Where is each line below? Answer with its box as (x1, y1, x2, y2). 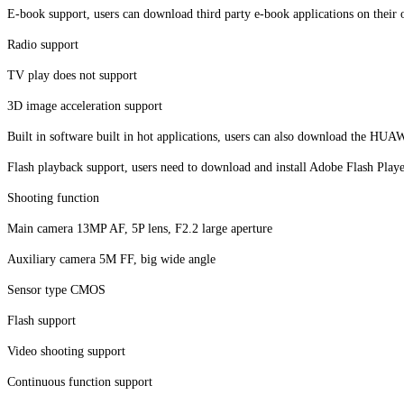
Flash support (7, 313, 76, 327)
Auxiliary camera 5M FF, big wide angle (7, 252, 216, 266)
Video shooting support (7, 344, 125, 358)
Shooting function (7, 190, 99, 205)
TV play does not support (7, 68, 137, 82)
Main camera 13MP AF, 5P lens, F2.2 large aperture (7, 221, 272, 235)
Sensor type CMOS (7, 282, 106, 297)
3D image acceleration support (7, 98, 162, 113)
